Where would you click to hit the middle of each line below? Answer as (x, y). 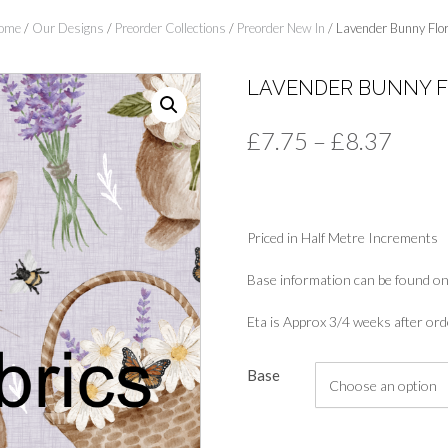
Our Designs (68, 28)
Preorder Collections (170, 28)
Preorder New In (281, 28)
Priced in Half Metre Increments (342, 237)
